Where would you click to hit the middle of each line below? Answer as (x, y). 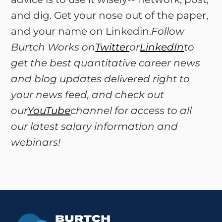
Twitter (112, 47)
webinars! (36, 142)
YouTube (49, 111)
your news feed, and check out (88, 95)
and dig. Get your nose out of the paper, (110, 15)
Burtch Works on (53, 47)
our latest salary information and (95, 126)
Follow (168, 31)
